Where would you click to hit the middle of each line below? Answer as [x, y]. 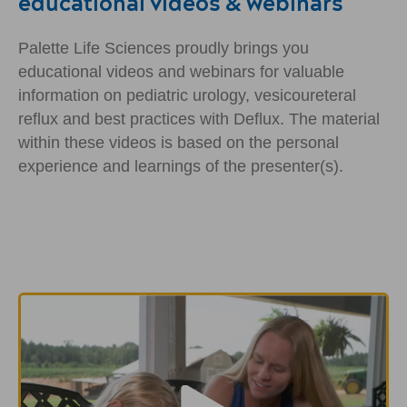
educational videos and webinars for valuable [181, 71]
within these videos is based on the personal [179, 142]
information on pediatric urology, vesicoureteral [187, 95]
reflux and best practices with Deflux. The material [199, 119]
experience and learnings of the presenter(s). [181, 166]
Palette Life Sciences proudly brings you [164, 48]
